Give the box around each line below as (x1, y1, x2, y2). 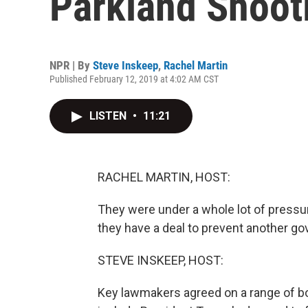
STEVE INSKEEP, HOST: (98, 253, 223, 267)
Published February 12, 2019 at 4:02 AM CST (49, 74, 219, 85)
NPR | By (49, 58, 93, 72)
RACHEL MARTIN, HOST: (98, 170, 230, 184)
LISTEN (89, 109, 129, 122)
